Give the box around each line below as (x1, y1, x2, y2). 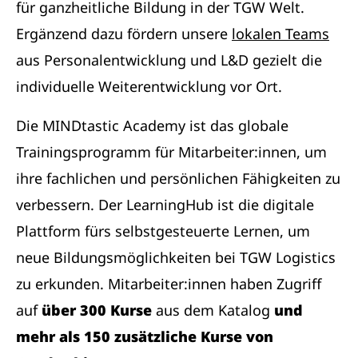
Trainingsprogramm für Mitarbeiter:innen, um (16, 142, 327, 161)
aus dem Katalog (152, 300, 274, 320)
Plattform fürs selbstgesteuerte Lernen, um (16, 221, 310, 241)
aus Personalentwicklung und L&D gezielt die (16, 50, 322, 70)
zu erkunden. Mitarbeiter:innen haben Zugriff (16, 274, 321, 293)
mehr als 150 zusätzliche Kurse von (16, 327, 273, 346)
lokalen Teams (232, 24, 329, 43)
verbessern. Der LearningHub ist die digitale (16, 195, 314, 214)
